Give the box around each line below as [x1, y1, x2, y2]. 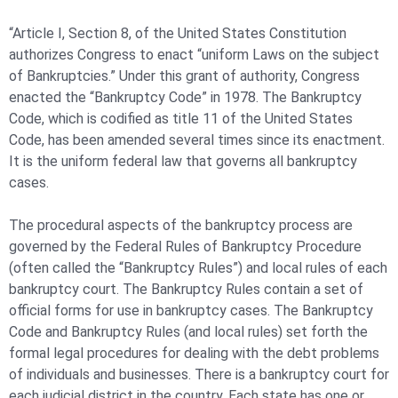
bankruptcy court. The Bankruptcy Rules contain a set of [9, 280, 363, 298]
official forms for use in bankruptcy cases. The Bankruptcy [9, 301, 373, 319]
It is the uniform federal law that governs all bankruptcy [9, 152, 357, 170]
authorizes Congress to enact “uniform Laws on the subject [9, 45, 379, 63]
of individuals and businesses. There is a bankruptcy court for [9, 365, 389, 383]
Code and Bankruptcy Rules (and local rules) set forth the [9, 322, 368, 340]
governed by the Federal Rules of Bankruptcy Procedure [9, 237, 362, 255]
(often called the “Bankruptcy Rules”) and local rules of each [9, 259, 387, 276]
